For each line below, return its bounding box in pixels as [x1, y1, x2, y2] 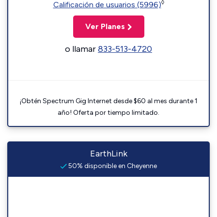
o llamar [65, 44, 98, 54]
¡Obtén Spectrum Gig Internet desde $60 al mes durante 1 [19, 97, 198, 105]
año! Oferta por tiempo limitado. [58, 108, 159, 117]
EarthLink [90, 148, 127, 159]
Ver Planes [85, 22, 125, 31]
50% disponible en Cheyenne [67, 162, 157, 170]
